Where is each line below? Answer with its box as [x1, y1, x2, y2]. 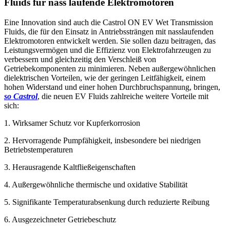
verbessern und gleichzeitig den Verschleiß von [4, 55, 156, 64]
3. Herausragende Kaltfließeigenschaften [4, 163, 138, 172]
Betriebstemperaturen [4, 145, 75, 155]
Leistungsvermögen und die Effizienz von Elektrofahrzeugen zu [4, 46, 211, 55]
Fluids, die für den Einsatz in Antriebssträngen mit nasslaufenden [4, 27, 214, 36]
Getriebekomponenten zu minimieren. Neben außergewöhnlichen [4, 64, 216, 73]
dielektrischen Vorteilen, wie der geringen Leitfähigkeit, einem [4, 73, 205, 83]
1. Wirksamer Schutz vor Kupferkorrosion [4, 119, 142, 128]
